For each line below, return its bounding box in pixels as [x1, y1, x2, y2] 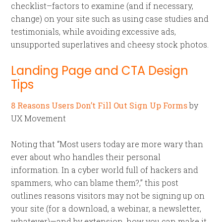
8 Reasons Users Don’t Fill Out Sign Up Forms [11, 100, 188, 111]
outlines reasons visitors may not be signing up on [11, 190, 205, 201]
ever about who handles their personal [11, 152, 161, 162]
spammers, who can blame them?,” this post [11, 177, 179, 188]
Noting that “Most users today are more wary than [11, 139, 204, 149]
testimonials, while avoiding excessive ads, [11, 26, 176, 37]
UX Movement [11, 113, 66, 123]
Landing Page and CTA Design [11, 62, 189, 79]
